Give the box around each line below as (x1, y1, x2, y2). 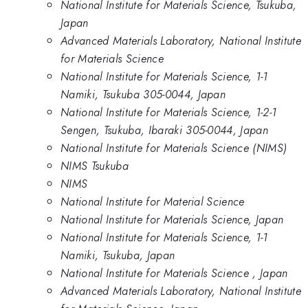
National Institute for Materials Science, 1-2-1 (60, 103, 277, 120)
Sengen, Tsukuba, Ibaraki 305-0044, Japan (60, 121, 269, 138)
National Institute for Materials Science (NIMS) (60, 139, 287, 156)
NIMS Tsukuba (60, 157, 129, 174)
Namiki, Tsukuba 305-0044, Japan (60, 85, 226, 102)
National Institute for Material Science (60, 192, 245, 210)
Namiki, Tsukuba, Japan (60, 246, 175, 263)
